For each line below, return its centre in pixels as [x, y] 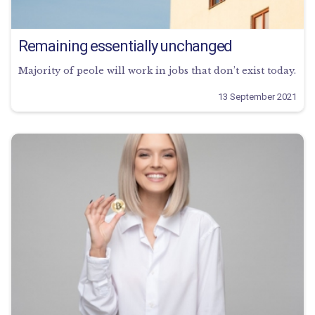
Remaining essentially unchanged [126, 46]
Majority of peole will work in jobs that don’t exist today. [157, 71]
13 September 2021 [257, 97]
